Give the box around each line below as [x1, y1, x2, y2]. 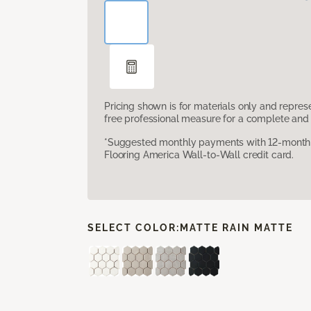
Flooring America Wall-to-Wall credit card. [104, 149, 294, 160]
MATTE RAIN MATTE [180, 221, 293, 233]
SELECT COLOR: [87, 221, 180, 233]
